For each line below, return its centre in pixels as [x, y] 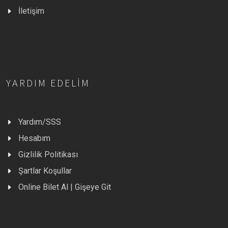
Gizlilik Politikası [48, 155]
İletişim [31, 11]
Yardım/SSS [40, 122]
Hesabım [34, 138]
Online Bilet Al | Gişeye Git [65, 187]
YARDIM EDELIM [48, 83]
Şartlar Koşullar [45, 171]
